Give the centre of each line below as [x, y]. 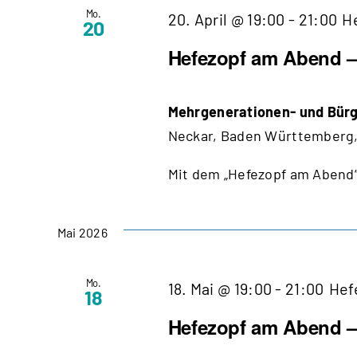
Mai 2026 [82, 232]
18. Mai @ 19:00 [220, 288]
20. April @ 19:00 [226, 19]
